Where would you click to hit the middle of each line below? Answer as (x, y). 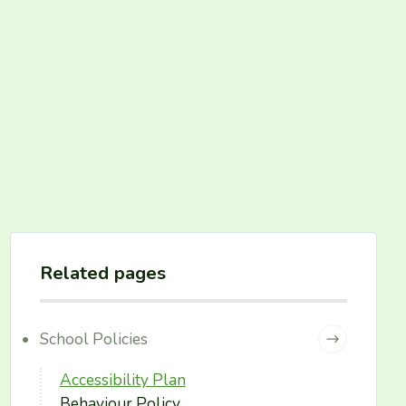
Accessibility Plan (122, 380)
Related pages (102, 273)
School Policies (93, 339)
